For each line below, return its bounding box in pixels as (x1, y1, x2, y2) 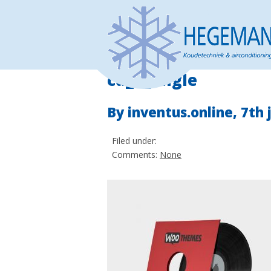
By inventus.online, (107, 103, 237, 121)
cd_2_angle (107, 69, 197, 91)
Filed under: (107, 135, 157, 146)
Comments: (107, 149, 160, 160)
